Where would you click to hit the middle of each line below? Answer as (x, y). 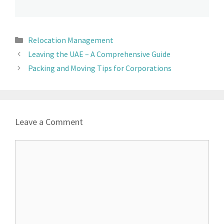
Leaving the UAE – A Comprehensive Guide (99, 54)
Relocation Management (70, 40)
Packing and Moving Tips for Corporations (99, 68)
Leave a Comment (49, 122)
